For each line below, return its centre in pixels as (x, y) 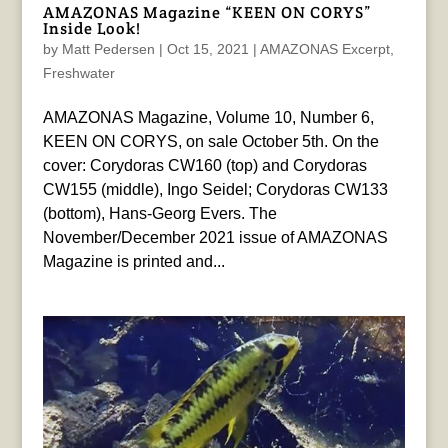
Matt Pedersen (108, 49)
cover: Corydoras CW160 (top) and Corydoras (204, 166)
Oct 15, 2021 (207, 49)
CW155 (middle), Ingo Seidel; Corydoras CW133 (215, 190)
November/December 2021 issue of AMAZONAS (215, 238)
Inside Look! (91, 29)
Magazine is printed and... (133, 262)
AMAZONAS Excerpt (324, 49)
